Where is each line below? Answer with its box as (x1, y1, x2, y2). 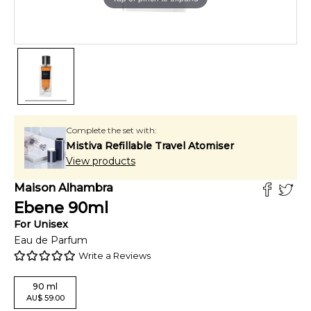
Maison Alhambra (14, 181, 113, 194)
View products (66, 155, 135, 167)
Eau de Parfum (14, 234, 87, 246)
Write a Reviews (78, 250, 151, 261)
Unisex (33, 218, 68, 230)
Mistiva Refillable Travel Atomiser (66, 140, 234, 152)
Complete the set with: (66, 125, 157, 135)
